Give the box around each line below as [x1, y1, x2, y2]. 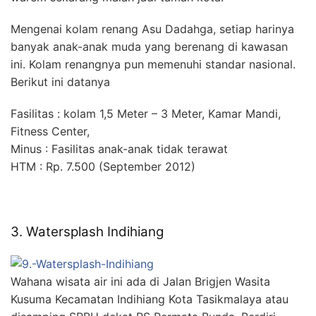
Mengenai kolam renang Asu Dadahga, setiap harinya [11, 22, 294, 37]
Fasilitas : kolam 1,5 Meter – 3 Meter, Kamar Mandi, [11, 107, 281, 121]
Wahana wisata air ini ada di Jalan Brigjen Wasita [11, 274, 270, 289]
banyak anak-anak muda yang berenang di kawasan [11, 39, 288, 54]
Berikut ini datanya [11, 75, 110, 90]
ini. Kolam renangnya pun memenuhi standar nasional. [11, 57, 296, 72]
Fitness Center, [11, 124, 90, 139]
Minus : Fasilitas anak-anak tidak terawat [11, 142, 228, 157]
